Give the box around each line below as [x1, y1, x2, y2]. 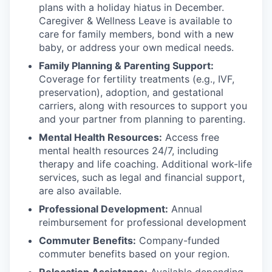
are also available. [39, 185, 121, 197]
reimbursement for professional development [39, 216, 246, 228]
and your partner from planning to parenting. [39, 113, 245, 125]
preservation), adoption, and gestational [39, 86, 223, 98]
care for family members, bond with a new [39, 28, 234, 40]
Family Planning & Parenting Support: [39, 59, 214, 72]
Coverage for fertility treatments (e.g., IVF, [39, 73, 234, 85]
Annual [168, 203, 202, 215]
